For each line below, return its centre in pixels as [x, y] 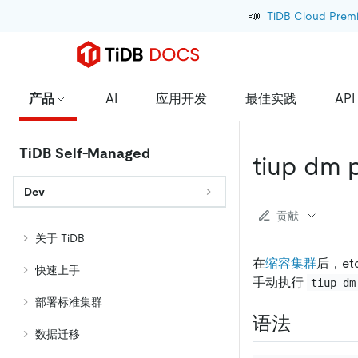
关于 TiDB [60, 238]
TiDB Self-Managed [85, 153]
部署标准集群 [69, 302]
